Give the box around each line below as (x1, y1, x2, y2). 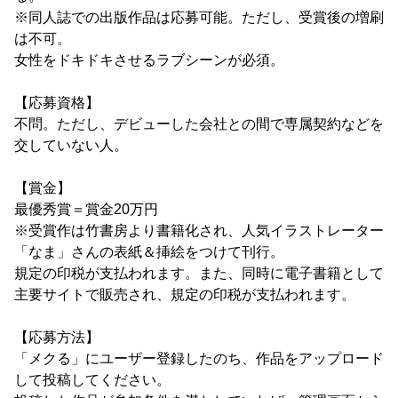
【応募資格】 (14, 95, 99, 111)
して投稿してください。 (14, 372, 171, 388)
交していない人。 (14, 138, 128, 154)
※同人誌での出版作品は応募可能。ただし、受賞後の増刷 (14, 10, 384, 26)
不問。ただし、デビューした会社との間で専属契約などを (14, 116, 384, 132)
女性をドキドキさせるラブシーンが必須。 (14, 52, 284, 68)
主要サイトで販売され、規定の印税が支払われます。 (14, 287, 355, 303)
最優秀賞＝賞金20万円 (14, 202, 158, 218)
